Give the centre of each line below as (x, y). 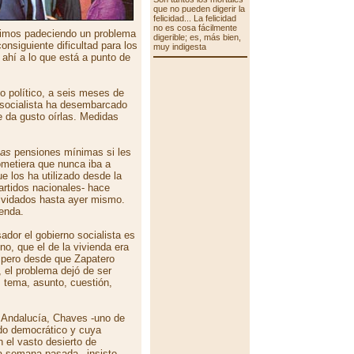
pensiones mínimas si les (71, 152)
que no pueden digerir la (199, 9)
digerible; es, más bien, (197, 37)
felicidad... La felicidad (194, 18)
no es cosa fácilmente (195, 28)
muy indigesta (179, 47)
